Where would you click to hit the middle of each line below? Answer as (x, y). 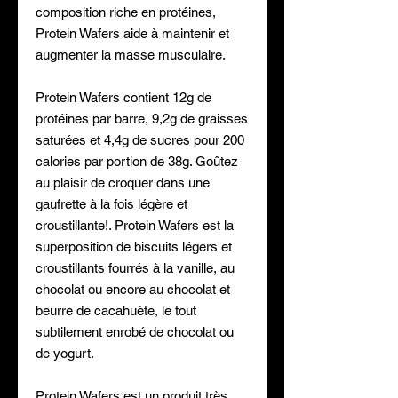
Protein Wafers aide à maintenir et (132, 33)
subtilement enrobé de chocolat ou (135, 332)
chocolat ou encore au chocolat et (133, 289)
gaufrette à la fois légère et (111, 204)
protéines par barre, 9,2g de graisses (142, 119)
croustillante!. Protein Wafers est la (135, 225)
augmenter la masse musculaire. (131, 55)
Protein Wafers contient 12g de (123, 97)
